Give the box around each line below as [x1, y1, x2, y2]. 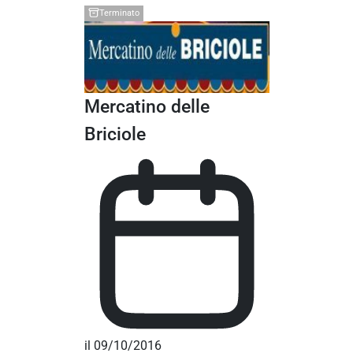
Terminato [98, 8, 139, 19]
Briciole [84, 122, 146, 145]
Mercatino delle [84, 95, 210, 117]
